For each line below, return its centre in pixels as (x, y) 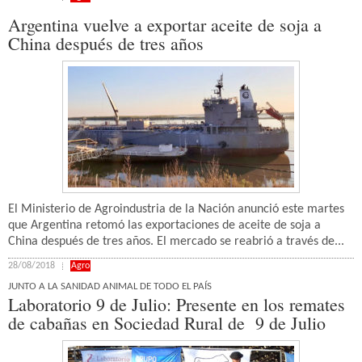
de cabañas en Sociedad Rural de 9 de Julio (167, 323)
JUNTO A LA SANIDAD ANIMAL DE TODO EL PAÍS (110, 286)
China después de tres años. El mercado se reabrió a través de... (176, 242)
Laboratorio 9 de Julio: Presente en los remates (177, 304)
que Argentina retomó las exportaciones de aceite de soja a (164, 225)
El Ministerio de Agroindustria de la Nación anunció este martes (176, 209)
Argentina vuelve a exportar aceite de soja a (165, 25)
